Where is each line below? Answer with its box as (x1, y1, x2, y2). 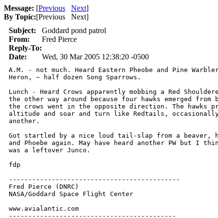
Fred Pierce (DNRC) (9, 183, 79, 190)
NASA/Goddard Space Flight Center (9, 190, 133, 198)
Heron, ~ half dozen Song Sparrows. (9, 73, 141, 81)
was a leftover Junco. (9, 146, 91, 154)
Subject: (9, 26, 36, 35)
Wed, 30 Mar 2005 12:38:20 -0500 (42, 53, 149, 61)
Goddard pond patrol (42, 26, 106, 35)
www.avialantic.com (9, 205, 79, 212)
